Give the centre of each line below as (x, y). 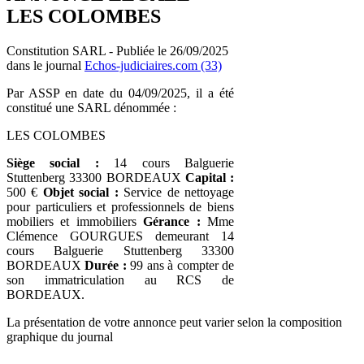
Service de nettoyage (176, 192)
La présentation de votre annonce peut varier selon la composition (174, 322)
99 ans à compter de (180, 265)
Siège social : (53, 162)
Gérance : (172, 221)
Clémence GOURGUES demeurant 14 (120, 236)
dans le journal (45, 65)
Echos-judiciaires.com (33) (153, 65)
